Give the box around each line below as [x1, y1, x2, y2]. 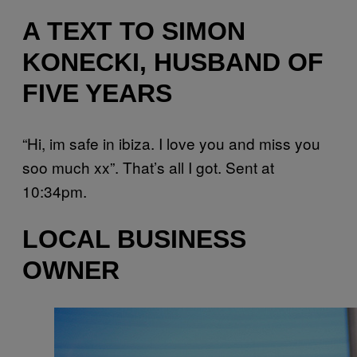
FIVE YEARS [22, 79, 172, 108]
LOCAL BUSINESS [22, 224, 246, 253]
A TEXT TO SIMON [22, 17, 245, 46]
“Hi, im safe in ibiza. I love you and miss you [22, 132, 320, 155]
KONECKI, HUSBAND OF [22, 48, 324, 77]
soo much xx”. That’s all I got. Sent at [22, 156, 274, 178]
